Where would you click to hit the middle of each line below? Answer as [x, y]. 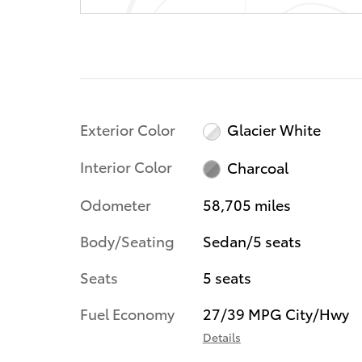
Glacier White [274, 129]
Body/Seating [127, 240]
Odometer [116, 204]
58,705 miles [246, 204]
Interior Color [126, 166]
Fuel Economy [127, 313]
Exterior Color [128, 128]
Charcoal [258, 167]
